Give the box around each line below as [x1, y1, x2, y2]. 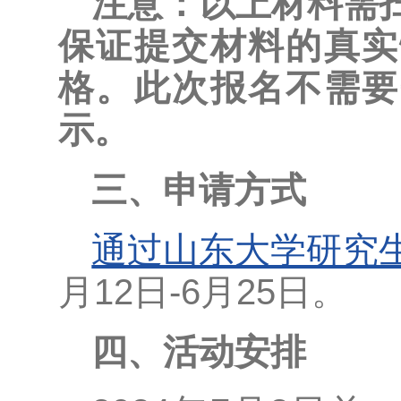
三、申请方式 [91, 169, 307, 210]
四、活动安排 [91, 331, 307, 372]
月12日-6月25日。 [58, 271, 347, 312]
